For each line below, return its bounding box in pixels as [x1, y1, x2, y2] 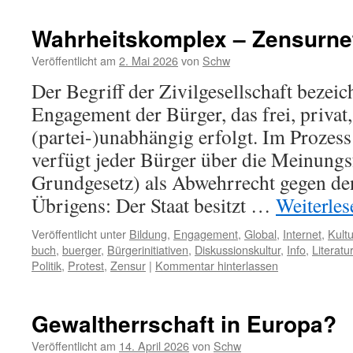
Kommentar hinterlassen [155, 257, 278, 273]
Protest [68, 257, 104, 273]
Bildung [129, 225, 167, 242]
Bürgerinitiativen [107, 241, 188, 258]
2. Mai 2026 [119, 52, 178, 69]
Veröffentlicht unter [32, 225, 126, 242]
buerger [62, 241, 101, 258]
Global [244, 225, 277, 242]
